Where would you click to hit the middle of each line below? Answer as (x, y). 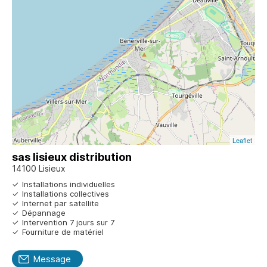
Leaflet (242, 140)
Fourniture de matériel (63, 232)
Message (52, 259)
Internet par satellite (60, 203)
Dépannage (44, 212)
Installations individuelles (69, 184)
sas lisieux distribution (72, 157)
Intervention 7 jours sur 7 (68, 222)
